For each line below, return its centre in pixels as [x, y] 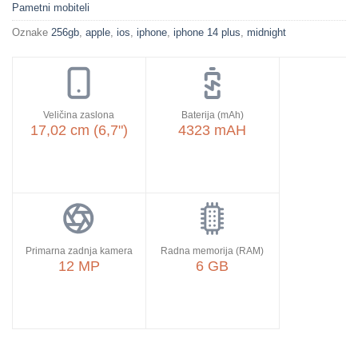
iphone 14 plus [207, 32]
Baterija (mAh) [212, 115]
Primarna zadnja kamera [79, 251]
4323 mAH [213, 130]
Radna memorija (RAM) [213, 251]
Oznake [32, 32]
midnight [267, 32]
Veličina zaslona [79, 115]
